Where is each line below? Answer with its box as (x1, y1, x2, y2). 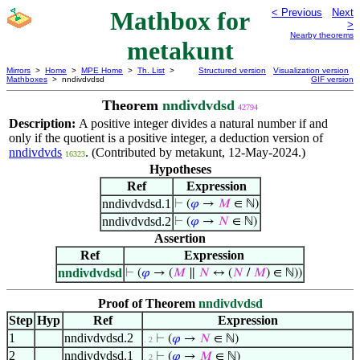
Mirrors (6, 66, 31, 75)
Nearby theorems (290, 31, 354, 39)
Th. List (137, 66, 165, 75)
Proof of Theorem (97, 297, 198, 310)
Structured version (198, 66, 266, 75)
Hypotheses (149, 162, 211, 176)
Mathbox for (110, 6, 250, 35)
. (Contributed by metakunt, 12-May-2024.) (85, 145, 305, 159)
